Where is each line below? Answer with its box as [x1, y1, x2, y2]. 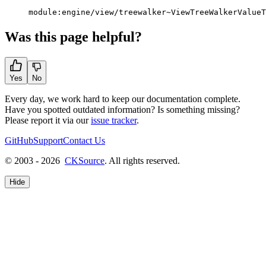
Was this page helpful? [5, 28, 142, 45]
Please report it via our [5, 115, 91, 125]
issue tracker [91, 115, 137, 125]
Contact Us [63, 135, 105, 145]
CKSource [65, 155, 104, 166]
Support [33, 135, 63, 145]
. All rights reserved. [104, 155, 180, 166]
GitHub [5, 135, 33, 145]
